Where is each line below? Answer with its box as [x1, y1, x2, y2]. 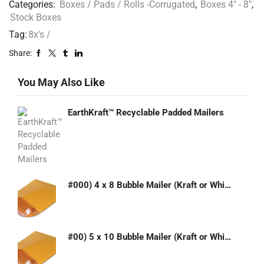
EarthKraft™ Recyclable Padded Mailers [68, 107, 224, 118]
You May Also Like [18, 75, 105, 88]
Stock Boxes [10, 11, 61, 23]
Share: [9, 48, 32, 58]
